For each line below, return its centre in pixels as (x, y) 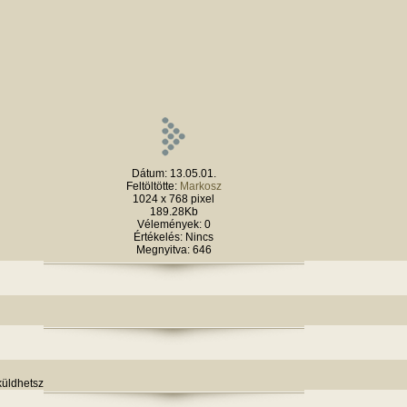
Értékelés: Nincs (174, 237)
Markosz (200, 186)
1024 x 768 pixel (174, 199)
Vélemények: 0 (174, 224)
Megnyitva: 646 (174, 250)
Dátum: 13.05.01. (174, 174)
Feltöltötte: (153, 186)
